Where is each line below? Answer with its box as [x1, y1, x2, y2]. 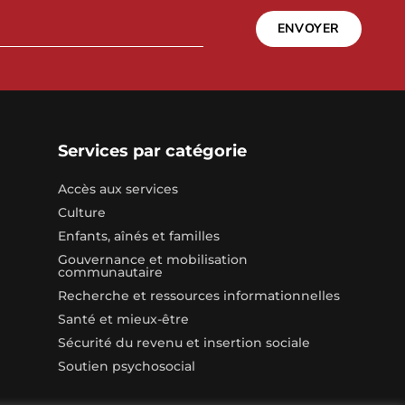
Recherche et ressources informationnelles [57, 287, 340, 305]
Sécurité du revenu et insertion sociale [57, 334, 310, 352]
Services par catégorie [57, 141, 247, 162]
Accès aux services [57, 181, 178, 198]
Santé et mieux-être [57, 311, 189, 328]
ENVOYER [277, 20, 340, 38]
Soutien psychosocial [57, 358, 195, 375]
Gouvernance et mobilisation [57, 251, 248, 268]
